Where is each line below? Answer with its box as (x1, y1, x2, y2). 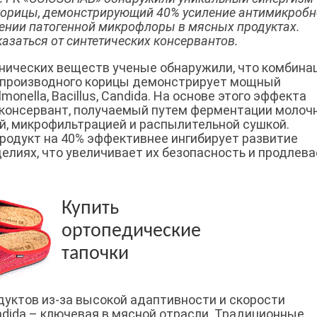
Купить (61, 198, 119, 219)
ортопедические (61, 221, 201, 241)
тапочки (61, 243, 129, 264)
